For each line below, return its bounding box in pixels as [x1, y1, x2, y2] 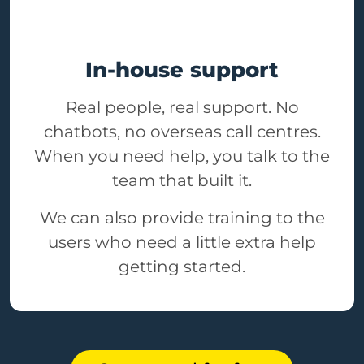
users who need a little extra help [48, 232, 316, 253]
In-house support [85, 57, 279, 83]
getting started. [119, 257, 245, 277]
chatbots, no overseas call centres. [43, 122, 321, 142]
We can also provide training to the [39, 208, 325, 228]
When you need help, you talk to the [34, 146, 330, 167]
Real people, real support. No [65, 97, 299, 118]
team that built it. [112, 171, 252, 191]
